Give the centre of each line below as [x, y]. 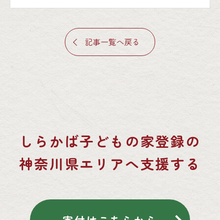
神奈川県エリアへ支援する [110, 164]
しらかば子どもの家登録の [110, 141]
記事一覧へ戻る [112, 42]
